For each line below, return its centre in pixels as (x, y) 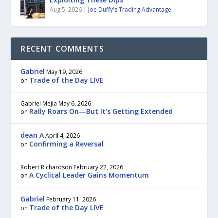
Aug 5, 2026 (66, 9)
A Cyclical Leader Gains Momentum (89, 175)
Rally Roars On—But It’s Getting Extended (101, 111)
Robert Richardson (46, 167)
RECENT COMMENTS (63, 48)
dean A (32, 135)
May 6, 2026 (75, 103)
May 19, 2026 (64, 72)
